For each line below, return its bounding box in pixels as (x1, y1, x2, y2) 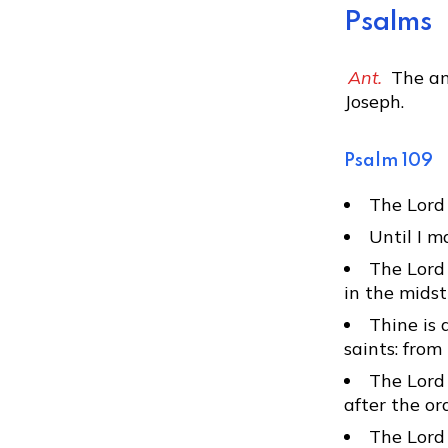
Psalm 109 (344, 152, 433, 170)
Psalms (344, 9, 432, 36)
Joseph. (344, 90, 404, 113)
